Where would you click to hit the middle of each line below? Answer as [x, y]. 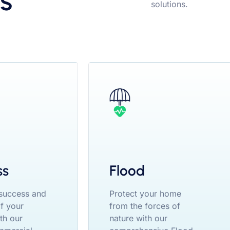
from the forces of [145, 206]
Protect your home [145, 193]
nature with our [138, 218]
